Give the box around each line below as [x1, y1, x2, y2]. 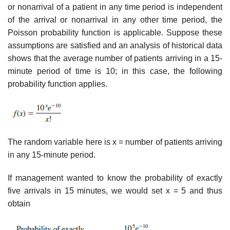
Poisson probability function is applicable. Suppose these [8, 28, 222, 37]
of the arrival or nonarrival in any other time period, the [8, 15, 222, 24]
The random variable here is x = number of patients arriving [8, 137, 222, 146]
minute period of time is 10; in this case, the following [8, 66, 222, 75]
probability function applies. [8, 79, 107, 88]
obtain [8, 199, 30, 208]
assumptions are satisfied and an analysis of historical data [8, 41, 222, 50]
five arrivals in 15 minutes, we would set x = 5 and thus [8, 186, 222, 196]
